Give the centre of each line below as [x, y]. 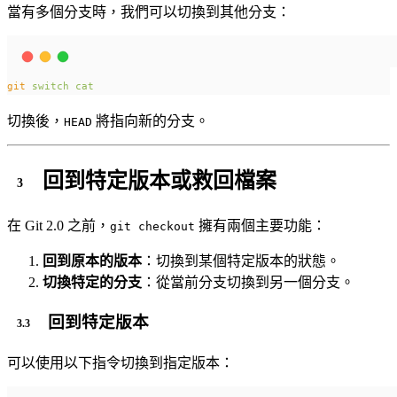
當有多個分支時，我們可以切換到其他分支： [149, 12]
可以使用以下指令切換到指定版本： [121, 362]
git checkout [152, 226]
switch [51, 86]
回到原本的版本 [92, 261]
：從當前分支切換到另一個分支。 [248, 282]
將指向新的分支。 [151, 121]
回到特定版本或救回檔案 [160, 181]
